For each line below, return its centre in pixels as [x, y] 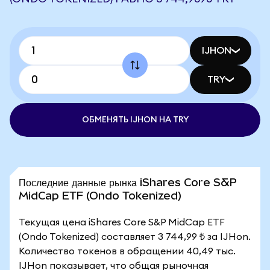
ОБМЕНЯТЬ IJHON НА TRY [135, 120]
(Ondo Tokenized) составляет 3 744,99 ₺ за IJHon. [135, 237]
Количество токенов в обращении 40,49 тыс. [127, 251]
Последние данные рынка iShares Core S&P [128, 182]
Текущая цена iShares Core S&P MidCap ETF [122, 222]
